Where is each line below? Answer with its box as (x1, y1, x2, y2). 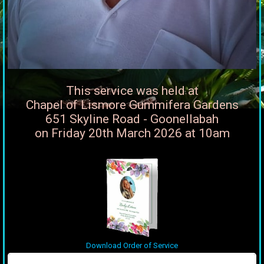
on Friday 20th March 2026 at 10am (34, 126, 230, 141)
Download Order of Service (86, 241, 178, 250)
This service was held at (65, 84, 199, 98)
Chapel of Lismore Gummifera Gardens (25, 98, 239, 113)
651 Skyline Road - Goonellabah (45, 112, 219, 127)
